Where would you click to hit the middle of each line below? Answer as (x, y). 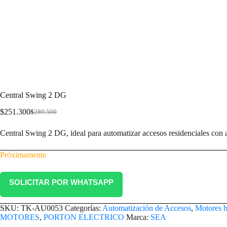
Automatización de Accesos (147, 208)
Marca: (138, 217)
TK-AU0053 (42, 208)
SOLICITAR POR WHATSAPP (61, 182)
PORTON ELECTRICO (84, 217)
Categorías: (84, 208)
